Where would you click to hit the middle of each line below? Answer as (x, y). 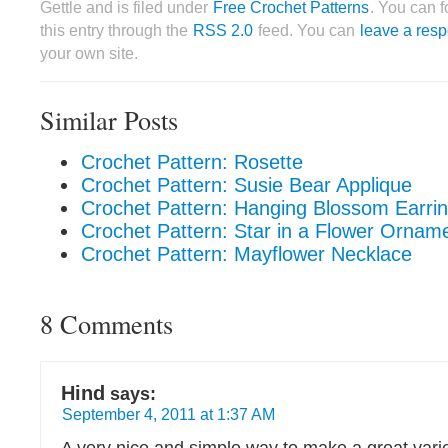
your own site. (89, 53)
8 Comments (106, 323)
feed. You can (306, 30)
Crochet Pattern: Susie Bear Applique (246, 185)
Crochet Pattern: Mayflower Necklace (246, 254)
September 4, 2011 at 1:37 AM (168, 414)
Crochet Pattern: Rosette (192, 162)
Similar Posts (109, 119)
